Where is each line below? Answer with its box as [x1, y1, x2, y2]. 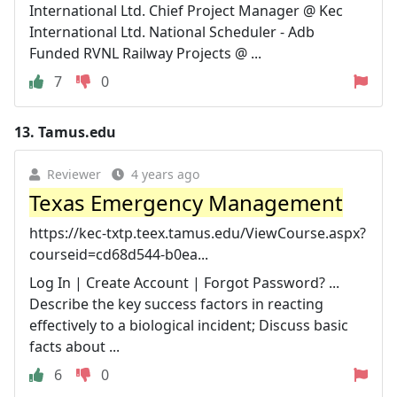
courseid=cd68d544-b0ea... [29, 245, 208, 264]
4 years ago [131, 166, 199, 183]
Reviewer [47, 166, 101, 183]
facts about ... [29, 337, 120, 356]
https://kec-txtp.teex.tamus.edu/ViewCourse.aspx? [29, 223, 366, 243]
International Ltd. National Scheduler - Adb [29, 22, 315, 42]
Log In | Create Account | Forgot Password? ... [29, 273, 339, 292]
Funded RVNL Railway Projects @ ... [29, 43, 261, 63]
